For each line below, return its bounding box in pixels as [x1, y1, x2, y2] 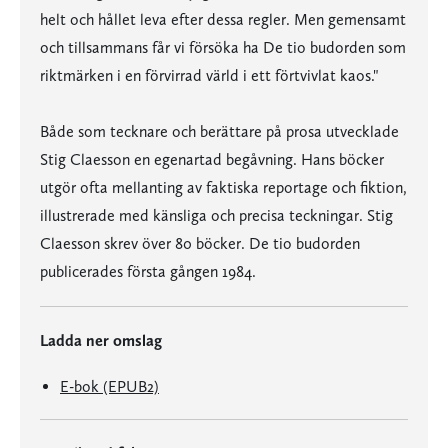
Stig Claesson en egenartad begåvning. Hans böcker [40, 150, 384, 169]
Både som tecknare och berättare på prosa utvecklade [40, 122, 399, 141]
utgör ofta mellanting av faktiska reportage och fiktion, [40, 178, 407, 197]
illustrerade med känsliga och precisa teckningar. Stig [40, 206, 393, 225]
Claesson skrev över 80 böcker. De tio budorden [40, 234, 360, 253]
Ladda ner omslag [40, 331, 162, 350]
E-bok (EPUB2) [60, 377, 159, 396]
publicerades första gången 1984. [40, 262, 256, 281]
